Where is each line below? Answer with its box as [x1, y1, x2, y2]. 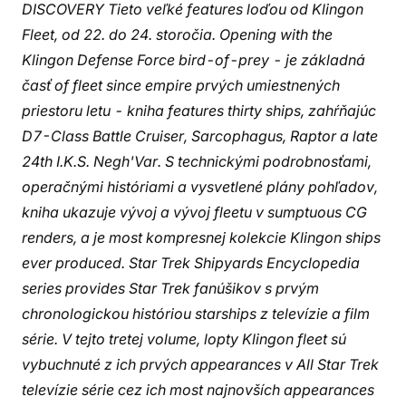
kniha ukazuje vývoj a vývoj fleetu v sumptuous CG [22, 203, 367, 221]
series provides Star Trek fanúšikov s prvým [22, 279, 319, 297]
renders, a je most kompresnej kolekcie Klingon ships [22, 228, 381, 246]
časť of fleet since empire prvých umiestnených [22, 76, 340, 94]
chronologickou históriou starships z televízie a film [22, 304, 370, 323]
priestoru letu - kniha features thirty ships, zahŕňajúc [22, 101, 376, 120]
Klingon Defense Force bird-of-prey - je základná [22, 51, 365, 69]
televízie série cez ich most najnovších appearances [22, 381, 374, 399]
